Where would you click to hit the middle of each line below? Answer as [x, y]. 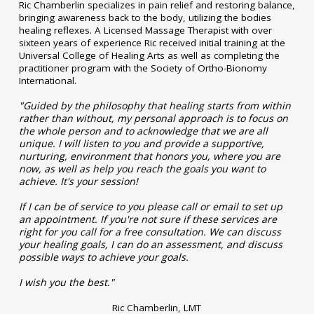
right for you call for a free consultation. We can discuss [150, 231]
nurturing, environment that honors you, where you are [149, 156]
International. [47, 80]
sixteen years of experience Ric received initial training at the [152, 42]
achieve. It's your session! [78, 181]
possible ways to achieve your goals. [103, 257]
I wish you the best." [66, 282]
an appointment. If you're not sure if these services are [148, 219]
